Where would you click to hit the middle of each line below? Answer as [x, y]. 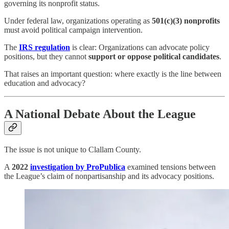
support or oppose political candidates [154, 57]
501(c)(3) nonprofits [186, 21]
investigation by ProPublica [78, 167]
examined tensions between [170, 167]
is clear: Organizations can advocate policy [140, 48]
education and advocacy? [45, 83]
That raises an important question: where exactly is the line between [113, 74]
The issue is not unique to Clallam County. [73, 149]
